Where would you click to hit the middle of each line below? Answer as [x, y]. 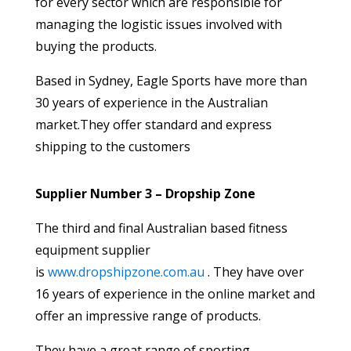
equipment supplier [92, 250]
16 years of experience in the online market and [175, 294]
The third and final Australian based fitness [161, 228]
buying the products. [96, 47]
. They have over [255, 272]
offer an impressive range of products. [148, 316]
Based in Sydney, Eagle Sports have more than [171, 81]
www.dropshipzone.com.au [127, 272]
